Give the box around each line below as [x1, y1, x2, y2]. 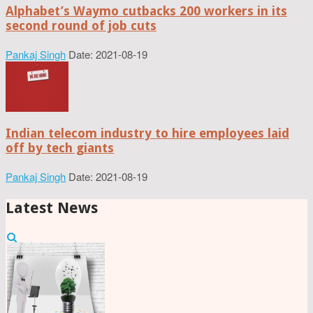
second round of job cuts [6, 17, 156, 33]
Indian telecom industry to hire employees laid [6, 125, 289, 140]
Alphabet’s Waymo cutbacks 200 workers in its [6, 3, 287, 18]
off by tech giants [6, 140, 114, 155]
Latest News [6, 198, 98, 217]
